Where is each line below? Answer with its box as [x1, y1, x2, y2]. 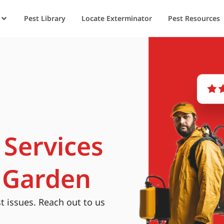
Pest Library [23, 13, 65, 23]
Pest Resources [167, 13, 220, 23]
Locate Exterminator [81, 13, 152, 23]
